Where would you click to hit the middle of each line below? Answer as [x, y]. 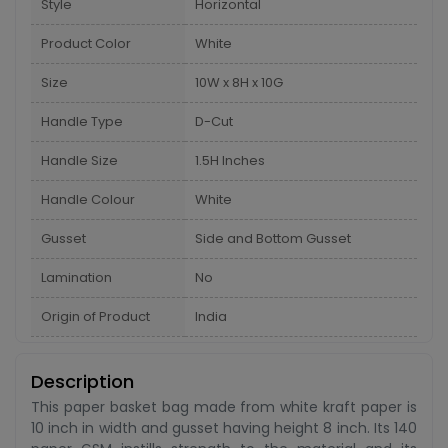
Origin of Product [95, 316]
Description [82, 381]
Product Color [86, 43]
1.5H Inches [230, 160]
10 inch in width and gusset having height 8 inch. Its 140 [224, 428]
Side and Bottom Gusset [273, 238]
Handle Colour [88, 199]
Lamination [76, 277]
